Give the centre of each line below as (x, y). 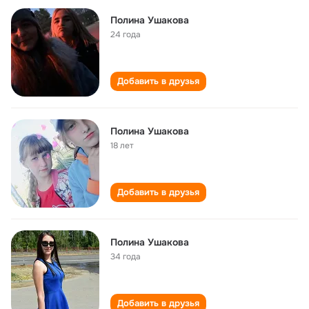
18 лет (122, 146)
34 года (126, 257)
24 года (126, 34)
